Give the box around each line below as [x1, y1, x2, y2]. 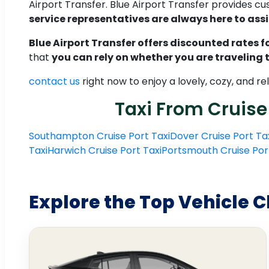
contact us [29, 74, 82, 89]
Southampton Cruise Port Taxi [29, 129, 170, 144]
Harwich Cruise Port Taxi [47, 144, 162, 158]
